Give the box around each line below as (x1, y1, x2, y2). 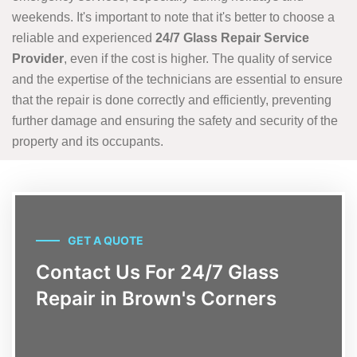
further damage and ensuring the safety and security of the (12, 114, 338, 128)
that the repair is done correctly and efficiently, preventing (12, 93, 331, 108)
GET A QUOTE (68, 233, 143, 248)
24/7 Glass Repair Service (155, 31, 309, 45)
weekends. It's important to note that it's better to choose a (12, 10, 335, 25)
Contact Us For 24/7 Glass (36, 261, 279, 284)
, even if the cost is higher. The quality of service (64, 52, 332, 66)
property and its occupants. (12, 135, 163, 149)
